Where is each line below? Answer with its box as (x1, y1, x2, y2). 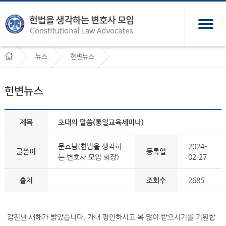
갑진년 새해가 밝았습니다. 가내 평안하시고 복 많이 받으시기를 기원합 (7, 213, 215, 221)
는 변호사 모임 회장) (58, 153, 119, 161)
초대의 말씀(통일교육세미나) (58, 118, 144, 126)
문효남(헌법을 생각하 (58, 142, 122, 150)
